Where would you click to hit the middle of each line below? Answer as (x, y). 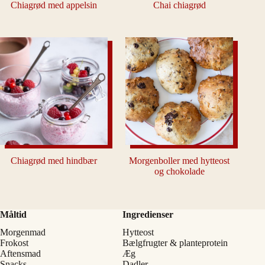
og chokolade (179, 172)
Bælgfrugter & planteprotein (175, 243)
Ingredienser (148, 214)
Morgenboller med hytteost (180, 161)
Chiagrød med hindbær (54, 161)
